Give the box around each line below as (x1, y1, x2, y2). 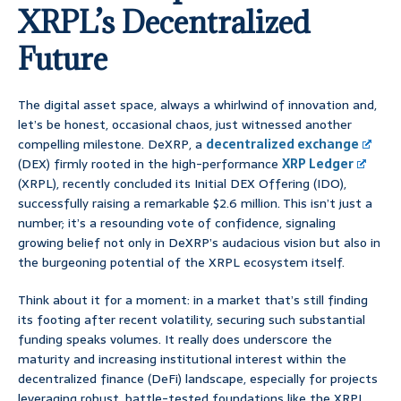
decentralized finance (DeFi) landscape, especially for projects (18, 369, 378, 389)
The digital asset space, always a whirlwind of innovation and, (18, 95, 377, 115)
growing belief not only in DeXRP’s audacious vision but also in (18, 233, 380, 253)
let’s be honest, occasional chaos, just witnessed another (18, 115, 352, 135)
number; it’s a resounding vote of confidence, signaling (18, 213, 336, 234)
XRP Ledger (282, 154, 354, 175)
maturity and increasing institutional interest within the (18, 349, 346, 370)
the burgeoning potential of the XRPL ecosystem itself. (18, 252, 345, 273)
